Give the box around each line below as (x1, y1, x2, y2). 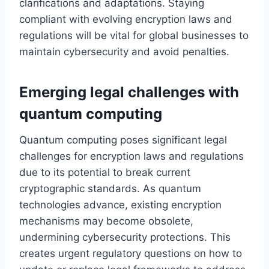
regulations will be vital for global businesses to (19, 29, 249, 41)
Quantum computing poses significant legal (19, 133, 227, 146)
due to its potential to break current (19, 166, 190, 178)
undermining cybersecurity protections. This (19, 231, 231, 243)
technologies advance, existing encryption (19, 198, 222, 211)
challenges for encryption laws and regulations (19, 150, 244, 162)
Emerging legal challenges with (19, 83, 239, 101)
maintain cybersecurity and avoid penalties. (19, 45, 229, 58)
